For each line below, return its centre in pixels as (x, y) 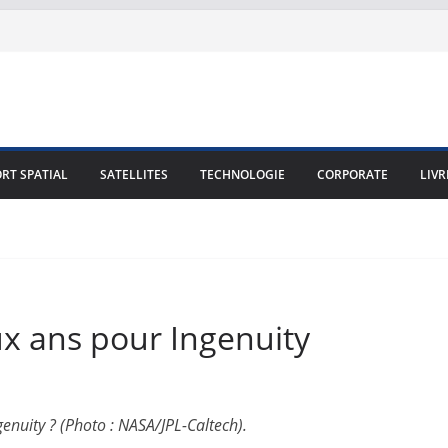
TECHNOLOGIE (242, 174)
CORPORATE (352, 174)
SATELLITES (134, 174)
